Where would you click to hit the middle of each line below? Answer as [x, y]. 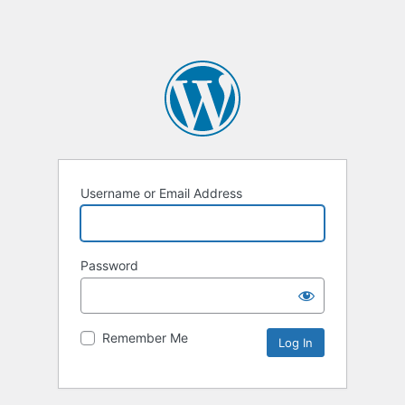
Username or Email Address [161, 193]
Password [109, 266]
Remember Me [145, 338]
